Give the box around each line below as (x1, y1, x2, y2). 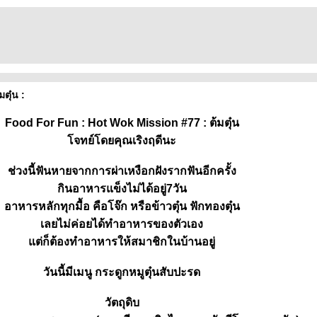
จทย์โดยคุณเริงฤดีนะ (67, 134, 176, 146)
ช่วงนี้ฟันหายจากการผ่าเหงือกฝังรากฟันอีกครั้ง (7, 165, 236, 177)
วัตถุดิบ (104, 296, 139, 309)
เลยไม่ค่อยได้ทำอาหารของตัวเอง (40, 218, 203, 230)
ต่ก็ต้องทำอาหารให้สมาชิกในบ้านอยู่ (28, 236, 215, 248)
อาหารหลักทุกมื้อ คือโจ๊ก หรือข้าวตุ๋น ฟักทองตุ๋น (4, 200, 240, 212)
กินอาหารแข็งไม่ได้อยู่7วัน (57, 183, 187, 195)
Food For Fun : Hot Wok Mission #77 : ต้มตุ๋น (4, 117, 239, 129)
